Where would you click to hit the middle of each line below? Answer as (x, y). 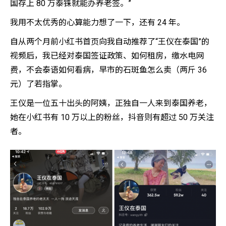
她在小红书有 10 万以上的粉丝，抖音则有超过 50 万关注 (112, 117)
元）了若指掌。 (38, 84)
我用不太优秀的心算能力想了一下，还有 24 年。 (97, 22)
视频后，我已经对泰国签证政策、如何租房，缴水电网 (107, 55)
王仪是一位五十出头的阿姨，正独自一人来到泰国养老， (111, 103)
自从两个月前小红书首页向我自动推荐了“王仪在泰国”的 (110, 41)
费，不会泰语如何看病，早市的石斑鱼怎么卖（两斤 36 (108, 70)
